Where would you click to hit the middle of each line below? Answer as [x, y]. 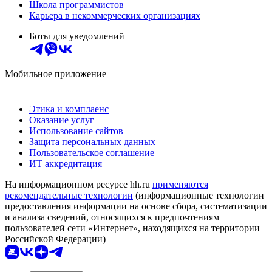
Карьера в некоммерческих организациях [115, 15]
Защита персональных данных [92, 141]
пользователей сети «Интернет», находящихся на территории [132, 228]
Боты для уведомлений [77, 36]
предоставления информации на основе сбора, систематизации [136, 206]
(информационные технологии [199, 195]
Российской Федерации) [55, 239]
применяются [180, 184]
